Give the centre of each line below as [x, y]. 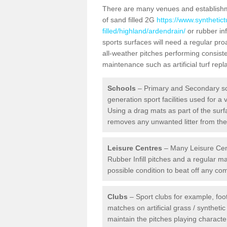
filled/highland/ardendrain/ [144, 31]
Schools [122, 88]
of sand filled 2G [129, 20]
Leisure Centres [135, 148]
